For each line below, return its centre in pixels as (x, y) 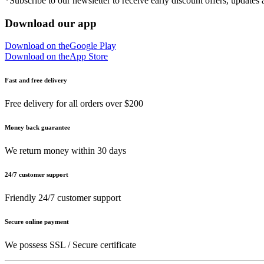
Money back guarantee (37, 128)
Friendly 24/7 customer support (63, 198)
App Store (89, 57)
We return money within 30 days (65, 151)
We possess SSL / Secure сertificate (70, 245)
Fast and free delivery (36, 80)
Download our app (51, 23)
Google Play (93, 46)
